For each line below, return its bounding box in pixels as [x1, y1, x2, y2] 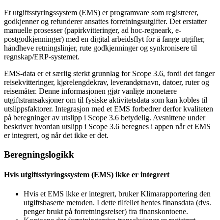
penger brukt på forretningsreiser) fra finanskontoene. [24, 207, 188, 216]
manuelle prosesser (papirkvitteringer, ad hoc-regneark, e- [4, 26, 181, 34]
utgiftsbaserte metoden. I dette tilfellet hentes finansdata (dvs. [24, 198, 211, 207]
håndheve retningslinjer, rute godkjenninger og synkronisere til [4, 43, 197, 52]
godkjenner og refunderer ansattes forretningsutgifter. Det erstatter [4, 17, 207, 26]
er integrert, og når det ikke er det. [4, 131, 109, 139]
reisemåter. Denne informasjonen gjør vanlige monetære [4, 86, 177, 95]
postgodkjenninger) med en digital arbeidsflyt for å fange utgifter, [4, 34, 205, 43]
